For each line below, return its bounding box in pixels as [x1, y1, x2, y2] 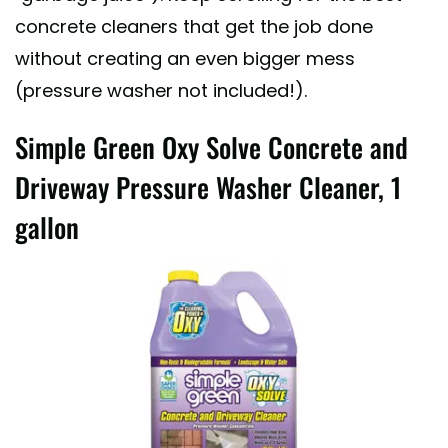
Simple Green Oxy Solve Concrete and [15, 126, 408, 167]
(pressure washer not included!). [15, 77, 307, 103]
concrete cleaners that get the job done [15, 13, 373, 39]
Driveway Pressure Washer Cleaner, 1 [15, 166, 401, 207]
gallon [15, 206, 79, 247]
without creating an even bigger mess [15, 45, 355, 71]
